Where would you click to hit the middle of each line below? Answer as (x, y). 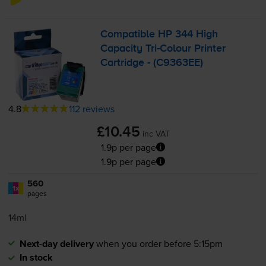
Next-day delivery (56, 243)
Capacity (123, 49)
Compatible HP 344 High (159, 35)
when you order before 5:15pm (159, 243)
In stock (36, 257)
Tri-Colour (169, 49)
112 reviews (91, 108)
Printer (209, 49)
